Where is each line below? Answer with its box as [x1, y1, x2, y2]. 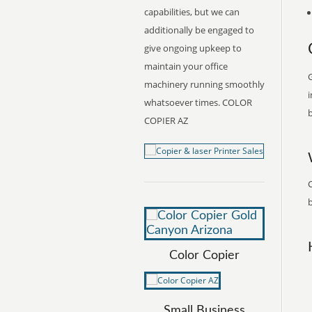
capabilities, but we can [144, 6, 240, 18]
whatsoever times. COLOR [144, 96, 252, 109]
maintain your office [144, 60, 228, 72]
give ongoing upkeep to [144, 42, 242, 54]
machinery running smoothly [144, 78, 265, 91]
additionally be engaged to [144, 24, 254, 36]
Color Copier [169, 249, 240, 262]
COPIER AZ [144, 114, 188, 127]
